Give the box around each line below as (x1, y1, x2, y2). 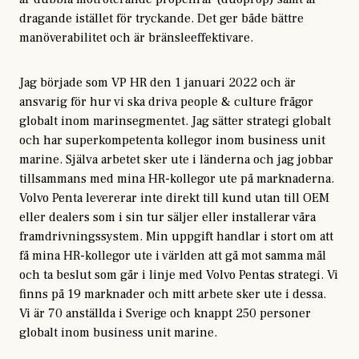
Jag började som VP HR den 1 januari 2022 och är (19, 75, 296, 91)
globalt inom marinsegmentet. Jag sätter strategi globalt (19, 113, 331, 129)
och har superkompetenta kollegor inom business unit (19, 132, 325, 148)
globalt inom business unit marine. (19, 325, 217, 341)
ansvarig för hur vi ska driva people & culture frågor (19, 94, 313, 110)
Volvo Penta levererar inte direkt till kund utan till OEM (19, 190, 329, 206)
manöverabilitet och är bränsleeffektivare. (19, 30, 253, 46)
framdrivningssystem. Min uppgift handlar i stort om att (19, 228, 333, 244)
